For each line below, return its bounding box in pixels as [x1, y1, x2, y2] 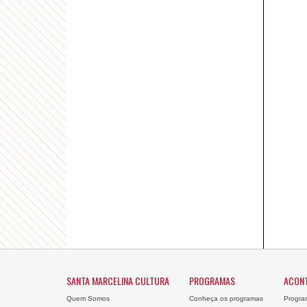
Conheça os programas [188, 295, 263, 302]
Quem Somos [66, 295, 110, 302]
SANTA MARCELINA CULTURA [66, 273, 169, 288]
